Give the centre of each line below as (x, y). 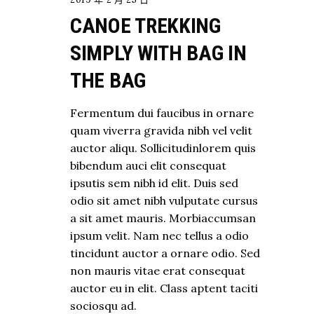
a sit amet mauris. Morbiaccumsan (163, 218)
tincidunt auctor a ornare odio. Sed (165, 253)
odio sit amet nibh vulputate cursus (164, 201)
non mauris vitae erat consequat (158, 271)
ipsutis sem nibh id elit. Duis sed (154, 183)
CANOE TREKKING (145, 26)
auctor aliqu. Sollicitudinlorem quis (163, 148)
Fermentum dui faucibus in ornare (162, 113)
